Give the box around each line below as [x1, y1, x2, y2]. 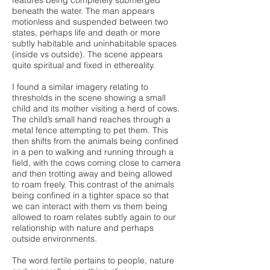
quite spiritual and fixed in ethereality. [12, 60, 160, 71]
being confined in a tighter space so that [12, 190, 169, 201]
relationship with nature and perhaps [12, 222, 154, 233]
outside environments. [12, 233, 97, 244]
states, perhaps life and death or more [12, 27, 160, 38]
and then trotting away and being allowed [12, 168, 172, 179]
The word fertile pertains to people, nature [12, 255, 174, 266]
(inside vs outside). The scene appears [12, 49, 163, 60]
